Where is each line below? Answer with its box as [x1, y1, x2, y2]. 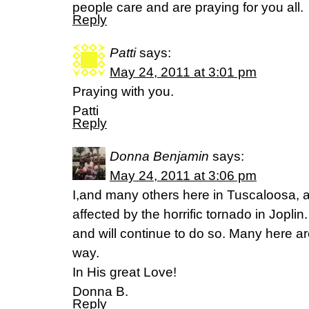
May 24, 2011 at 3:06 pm [110, 168, 257, 183]
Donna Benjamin [110, 149, 209, 163]
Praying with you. [72, 84, 174, 99]
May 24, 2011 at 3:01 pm [110, 65, 257, 79]
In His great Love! [72, 265, 177, 279]
